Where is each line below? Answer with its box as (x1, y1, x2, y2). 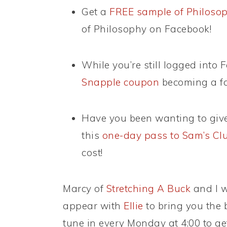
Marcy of (63, 182, 106, 195)
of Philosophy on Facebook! (82, 23, 211, 35)
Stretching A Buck (106, 182, 191, 195)
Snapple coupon (82, 76, 159, 89)
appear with (63, 200, 124, 212)
